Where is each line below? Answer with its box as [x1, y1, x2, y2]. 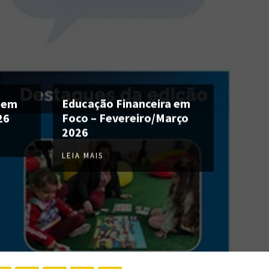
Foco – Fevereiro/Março [62, 110, 189, 125]
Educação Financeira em [62, 95, 190, 111]
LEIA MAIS [62, 150, 103, 161]
